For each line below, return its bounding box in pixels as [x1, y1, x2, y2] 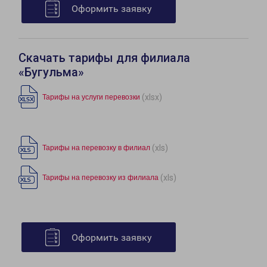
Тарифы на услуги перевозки [42, 93, 140, 102]
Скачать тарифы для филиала [18, 51, 190, 66]
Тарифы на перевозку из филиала [42, 173, 159, 182]
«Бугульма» [18, 65, 84, 80]
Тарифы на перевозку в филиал [42, 144, 150, 153]
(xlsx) [142, 92, 162, 102]
